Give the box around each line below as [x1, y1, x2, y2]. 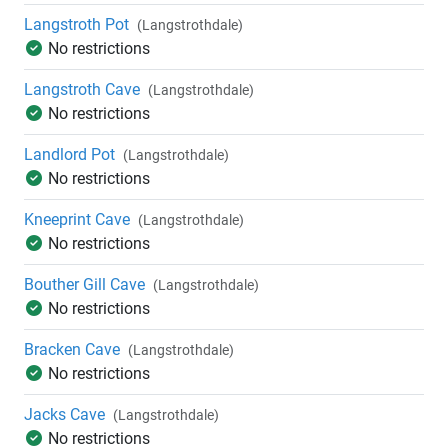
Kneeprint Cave [24, 210, 130, 230]
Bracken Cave [24, 340, 120, 360]
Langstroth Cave [24, 80, 140, 100]
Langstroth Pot [24, 15, 129, 35]
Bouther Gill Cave [24, 275, 145, 295]
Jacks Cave [24, 405, 105, 425]
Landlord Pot [24, 145, 115, 165]
